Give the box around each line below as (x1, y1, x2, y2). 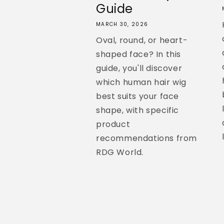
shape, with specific (96, 104, 179, 116)
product (96, 118, 130, 130)
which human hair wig (96, 76, 187, 88)
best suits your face (96, 90, 179, 102)
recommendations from (96, 132, 197, 144)
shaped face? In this (96, 48, 181, 60)
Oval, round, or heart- (96, 34, 188, 46)
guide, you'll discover (96, 62, 182, 74)
